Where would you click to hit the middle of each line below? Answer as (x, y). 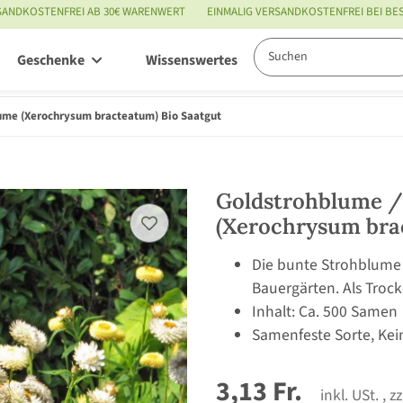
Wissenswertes (192, 61)
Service (321, 61)
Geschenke (51, 61)
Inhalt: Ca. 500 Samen (325, 311)
